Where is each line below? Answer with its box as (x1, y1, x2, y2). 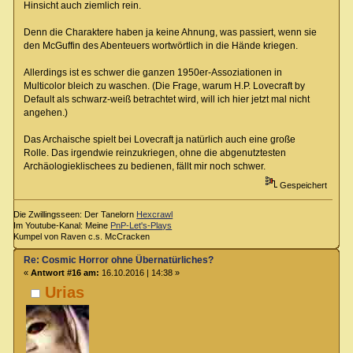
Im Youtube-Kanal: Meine (13, 220, 111, 230)
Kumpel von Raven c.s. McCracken (13, 231, 150, 241)
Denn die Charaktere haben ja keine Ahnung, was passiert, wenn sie (23, 26, 317, 38)
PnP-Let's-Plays (110, 220, 173, 230)
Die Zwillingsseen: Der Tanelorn (13, 209, 137, 219)
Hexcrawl (136, 209, 173, 219)
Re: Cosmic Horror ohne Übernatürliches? (23, 254, 214, 266)
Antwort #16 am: (30, 267, 99, 277)
